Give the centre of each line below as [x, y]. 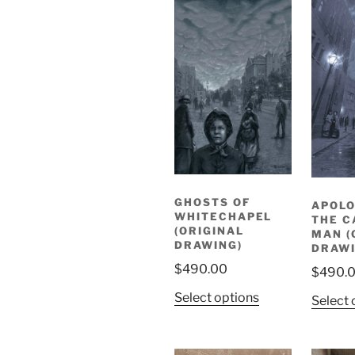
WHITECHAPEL [223, 217]
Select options [217, 298]
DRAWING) [208, 245]
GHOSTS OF [212, 202]
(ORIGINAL [209, 231]
